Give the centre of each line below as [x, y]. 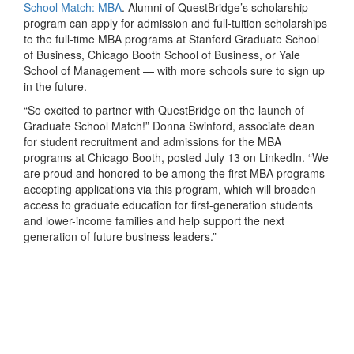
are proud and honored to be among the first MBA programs [174, 173]
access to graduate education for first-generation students [168, 205]
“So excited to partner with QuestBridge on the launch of [164, 110]
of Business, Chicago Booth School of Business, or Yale [162, 55]
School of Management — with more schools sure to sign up [174, 71]
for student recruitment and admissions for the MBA [153, 142]
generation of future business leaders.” [120, 237]
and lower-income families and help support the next [154, 221]
